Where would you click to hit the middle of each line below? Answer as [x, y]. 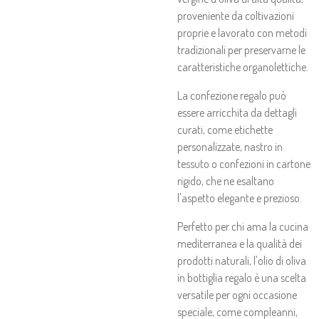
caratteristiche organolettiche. [243, 67]
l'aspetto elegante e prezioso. [240, 198]
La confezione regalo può [232, 95]
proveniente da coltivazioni [236, 16]
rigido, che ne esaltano [226, 181]
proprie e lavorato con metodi [242, 33]
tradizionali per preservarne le [241, 50]
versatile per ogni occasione [237, 295]
